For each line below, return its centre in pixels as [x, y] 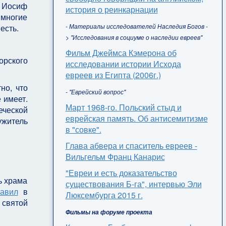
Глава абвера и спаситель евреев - [131, 145]
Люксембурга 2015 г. [104, 195]
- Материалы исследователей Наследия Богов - [136, 26]
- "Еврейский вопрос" [95, 91]
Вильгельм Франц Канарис [115, 156]
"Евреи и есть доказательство [121, 173]
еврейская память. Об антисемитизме [136, 118]
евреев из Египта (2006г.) [113, 75]
